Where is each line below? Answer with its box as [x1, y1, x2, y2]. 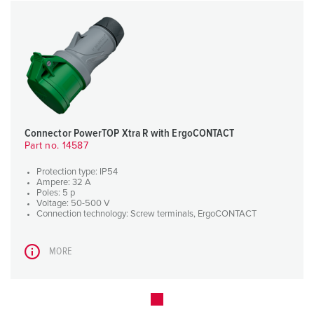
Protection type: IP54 [36, 168, 118, 177]
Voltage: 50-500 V [36, 199, 110, 209]
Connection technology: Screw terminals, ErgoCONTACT [36, 210, 257, 219]
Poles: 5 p [36, 189, 75, 198]
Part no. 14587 [25, 141, 88, 151]
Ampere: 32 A [36, 178, 91, 188]
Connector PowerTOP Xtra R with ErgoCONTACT [25, 128, 235, 139]
